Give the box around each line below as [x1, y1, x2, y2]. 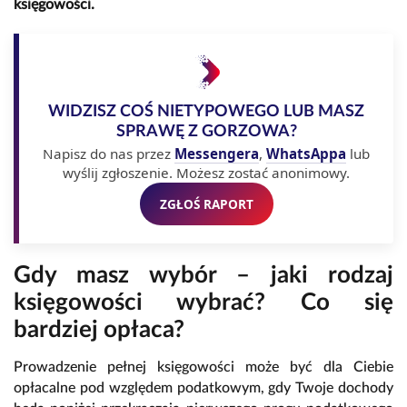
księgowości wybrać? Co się [14, 290, 393, 314]
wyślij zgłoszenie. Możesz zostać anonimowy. [63, 163, 350, 182]
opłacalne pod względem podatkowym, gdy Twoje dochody [14, 380, 393, 395]
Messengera [174, 144, 259, 163]
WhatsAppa [266, 144, 346, 163]
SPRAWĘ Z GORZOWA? [115, 122, 297, 140]
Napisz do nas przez [43, 144, 174, 163]
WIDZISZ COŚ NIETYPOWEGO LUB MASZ [48, 102, 364, 120]
